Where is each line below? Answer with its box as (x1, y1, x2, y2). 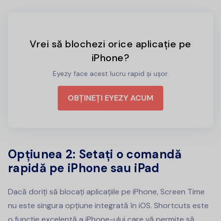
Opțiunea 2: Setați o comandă (8, 147, 182, 162)
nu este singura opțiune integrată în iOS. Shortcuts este (8, 200, 209, 211)
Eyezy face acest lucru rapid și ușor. (52, 69, 169, 78)
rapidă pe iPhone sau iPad (8, 160, 160, 176)
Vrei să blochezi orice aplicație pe (30, 37, 191, 51)
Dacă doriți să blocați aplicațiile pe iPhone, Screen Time (8, 186, 205, 197)
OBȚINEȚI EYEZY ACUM (68, 93, 153, 104)
